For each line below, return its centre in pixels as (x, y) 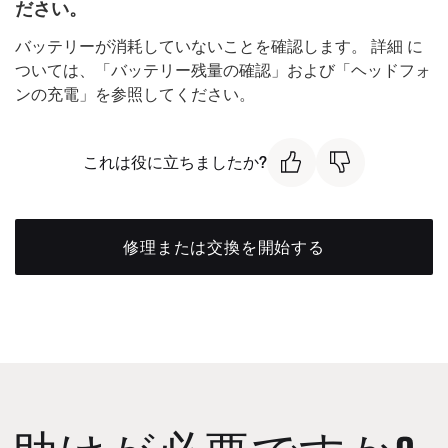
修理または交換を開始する (224, 246)
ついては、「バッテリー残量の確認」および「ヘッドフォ (223, 70)
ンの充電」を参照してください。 (135, 94)
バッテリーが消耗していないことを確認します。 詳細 (211, 46)
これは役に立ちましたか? (175, 162)
